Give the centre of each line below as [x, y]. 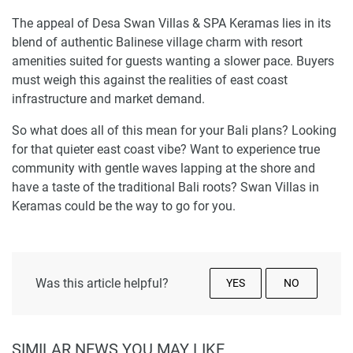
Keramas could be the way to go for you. [124, 206]
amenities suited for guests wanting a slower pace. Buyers [173, 61]
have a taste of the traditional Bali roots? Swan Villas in [165, 187]
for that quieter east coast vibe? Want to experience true [166, 149]
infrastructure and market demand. [108, 98]
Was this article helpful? [102, 283]
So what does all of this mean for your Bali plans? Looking [174, 130]
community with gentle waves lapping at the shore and [163, 168]
